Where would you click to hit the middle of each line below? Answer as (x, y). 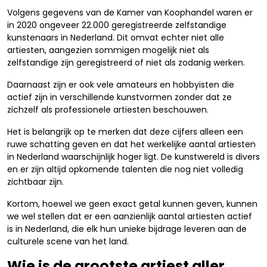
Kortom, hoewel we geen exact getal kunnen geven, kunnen (132, 204)
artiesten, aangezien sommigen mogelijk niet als (108, 50)
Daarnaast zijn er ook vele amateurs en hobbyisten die (121, 85)
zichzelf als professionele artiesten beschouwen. (108, 110)
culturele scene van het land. (68, 241)
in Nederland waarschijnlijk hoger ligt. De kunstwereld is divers (133, 157)
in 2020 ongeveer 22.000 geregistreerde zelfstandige (117, 25)
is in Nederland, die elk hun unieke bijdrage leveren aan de (127, 229)
